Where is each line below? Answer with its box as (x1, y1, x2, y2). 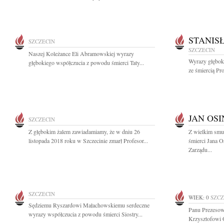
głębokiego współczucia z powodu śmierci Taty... (28, 58, 144, 66)
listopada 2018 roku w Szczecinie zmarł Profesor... (28, 136, 148, 144)
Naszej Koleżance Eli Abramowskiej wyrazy (28, 49, 134, 57)
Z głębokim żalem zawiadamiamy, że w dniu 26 (28, 127, 140, 135)
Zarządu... (188, 145, 212, 153)
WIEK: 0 (188, 193, 209, 201)
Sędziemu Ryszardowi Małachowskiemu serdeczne (28, 201, 149, 209)
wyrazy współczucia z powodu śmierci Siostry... (28, 210, 142, 218)
